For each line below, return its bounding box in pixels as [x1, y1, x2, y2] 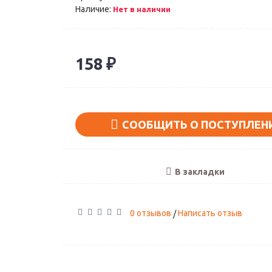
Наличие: [75, 4, 113, 14]
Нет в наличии [113, 5, 171, 13]
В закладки [175, 167, 225, 177]
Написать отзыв [178, 208, 242, 218]
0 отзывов [130, 208, 171, 218]
